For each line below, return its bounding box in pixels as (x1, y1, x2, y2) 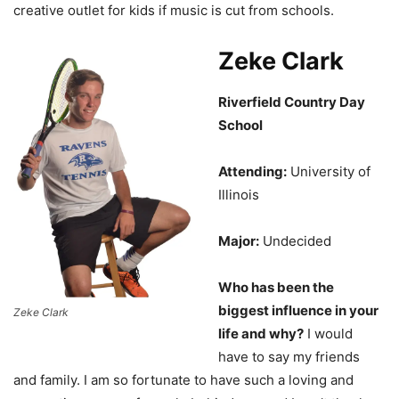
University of (287, 162, 370, 180)
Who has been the (218, 278, 334, 296)
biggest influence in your (218, 301, 379, 319)
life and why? (218, 324, 304, 342)
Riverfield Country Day (218, 93, 365, 110)
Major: (218, 232, 259, 249)
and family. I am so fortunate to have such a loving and (13, 370, 354, 388)
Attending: (218, 162, 287, 180)
